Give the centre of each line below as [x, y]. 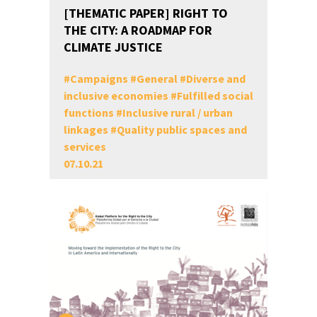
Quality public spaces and [181, 129]
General [157, 79]
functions [88, 113]
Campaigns [99, 79]
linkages [86, 129]
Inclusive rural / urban [177, 113]
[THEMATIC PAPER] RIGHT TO [145, 13]
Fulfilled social [215, 96]
